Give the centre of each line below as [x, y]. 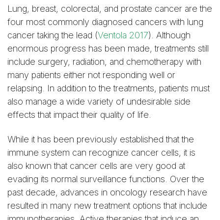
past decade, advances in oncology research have [107, 192]
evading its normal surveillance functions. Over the [106, 179]
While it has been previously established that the [101, 139]
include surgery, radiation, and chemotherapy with [104, 61]
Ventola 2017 [123, 35]
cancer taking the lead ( [53, 35]
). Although [169, 35]
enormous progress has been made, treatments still [108, 48]
